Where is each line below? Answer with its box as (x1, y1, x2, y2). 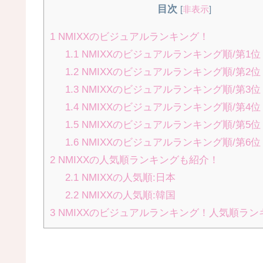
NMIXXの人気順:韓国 (78, 189, 176, 201)
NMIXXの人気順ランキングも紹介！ (55, 154, 219, 166)
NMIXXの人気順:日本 (78, 171, 176, 183)
